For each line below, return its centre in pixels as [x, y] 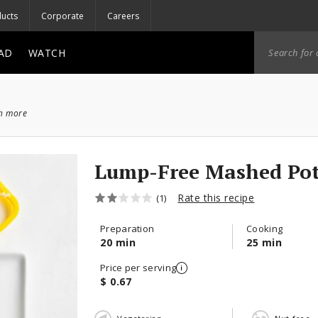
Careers [123, 16]
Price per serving [138, 268]
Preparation [127, 229]
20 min [118, 242]
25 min [264, 242]
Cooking [265, 229]
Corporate [62, 16]
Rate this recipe [216, 198]
